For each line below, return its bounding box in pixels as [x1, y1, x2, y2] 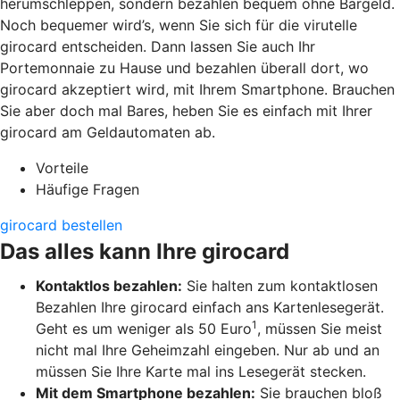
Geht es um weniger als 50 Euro [36, 319, 252, 337]
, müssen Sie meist [257, 319, 382, 337]
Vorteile [36, 158, 88, 177]
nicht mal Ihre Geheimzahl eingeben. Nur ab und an [36, 340, 379, 359]
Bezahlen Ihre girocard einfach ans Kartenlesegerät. [36, 297, 384, 316]
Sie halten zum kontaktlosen [182, 276, 378, 295]
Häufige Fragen [36, 179, 139, 198]
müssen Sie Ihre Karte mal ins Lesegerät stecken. [36, 362, 366, 380]
